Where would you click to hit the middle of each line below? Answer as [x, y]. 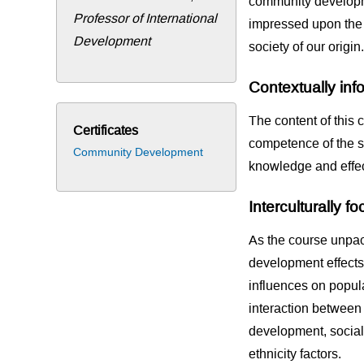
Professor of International [145, 19]
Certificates [106, 131]
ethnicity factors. [295, 354]
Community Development [139, 152]
